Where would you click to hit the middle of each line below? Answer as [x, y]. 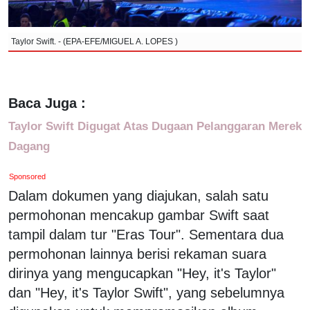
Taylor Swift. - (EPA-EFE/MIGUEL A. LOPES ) [94, 41]
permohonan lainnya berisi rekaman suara [137, 254]
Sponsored [28, 176]
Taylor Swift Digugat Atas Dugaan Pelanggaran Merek [155, 126]
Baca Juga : [47, 103]
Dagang [29, 146]
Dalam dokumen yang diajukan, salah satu [138, 195]
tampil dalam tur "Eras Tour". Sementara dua [146, 234]
